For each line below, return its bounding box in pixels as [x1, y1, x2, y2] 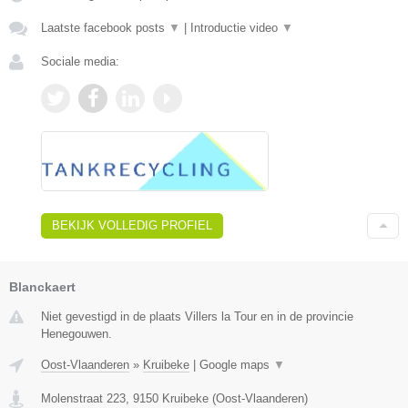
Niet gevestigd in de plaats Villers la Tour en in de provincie [41, 309, 353, 323]
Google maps [199, 357, 273, 372]
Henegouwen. [41, 326, 112, 341]
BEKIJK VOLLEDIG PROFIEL [52, 218, 212, 232]
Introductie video [190, 20, 281, 35]
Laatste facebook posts [41, 20, 168, 35]
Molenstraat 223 [41, 391, 126, 405]
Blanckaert [9, 279, 76, 294]
